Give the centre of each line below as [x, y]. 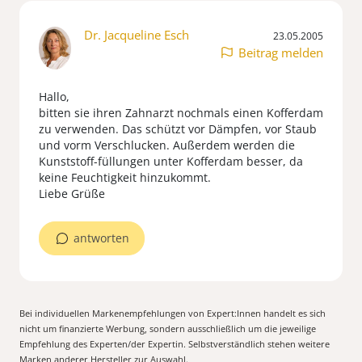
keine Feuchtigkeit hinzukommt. [125, 177]
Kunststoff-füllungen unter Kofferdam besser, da [171, 161]
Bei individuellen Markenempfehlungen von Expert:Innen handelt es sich [173, 313]
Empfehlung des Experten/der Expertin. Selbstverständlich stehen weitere [175, 343]
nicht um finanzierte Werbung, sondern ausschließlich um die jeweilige [168, 328]
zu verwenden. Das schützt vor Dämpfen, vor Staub [178, 128]
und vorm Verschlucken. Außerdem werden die [167, 145]
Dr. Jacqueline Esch [137, 35]
